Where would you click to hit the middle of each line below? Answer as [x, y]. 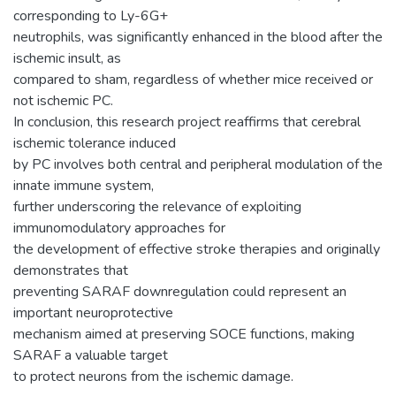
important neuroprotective [93, 312]
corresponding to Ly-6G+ [91, 15]
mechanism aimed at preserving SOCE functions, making [184, 334]
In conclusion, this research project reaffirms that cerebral [187, 122]
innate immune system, [84, 185]
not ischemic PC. [63, 100]
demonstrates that [71, 270]
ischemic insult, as [67, 58]
